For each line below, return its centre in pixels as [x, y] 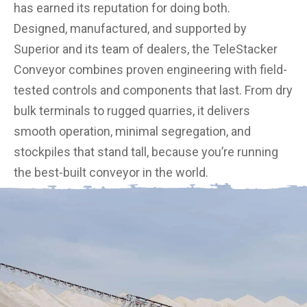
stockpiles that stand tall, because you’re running [146, 152]
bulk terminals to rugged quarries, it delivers [132, 111]
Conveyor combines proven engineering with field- [150, 70]
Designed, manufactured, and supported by [130, 28]
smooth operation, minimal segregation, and [132, 131]
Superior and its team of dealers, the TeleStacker [146, 49]
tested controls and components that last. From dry [153, 90]
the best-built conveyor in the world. [111, 172]
